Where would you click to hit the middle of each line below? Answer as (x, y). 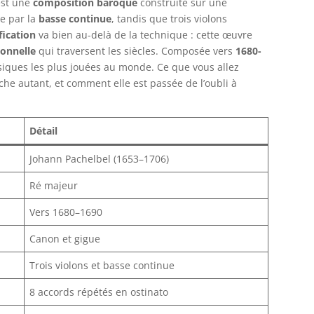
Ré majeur (54, 185)
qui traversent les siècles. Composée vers (136, 50)
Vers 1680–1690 (66, 212)
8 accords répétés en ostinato (99, 292)
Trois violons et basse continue (102, 265)
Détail (44, 130)
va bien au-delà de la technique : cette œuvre (144, 34)
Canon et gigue (65, 238)
